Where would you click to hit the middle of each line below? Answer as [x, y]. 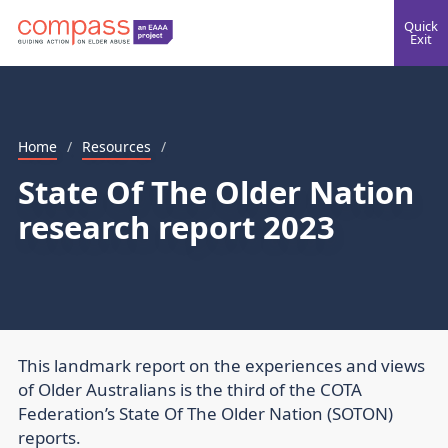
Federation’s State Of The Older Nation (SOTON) [205, 414]
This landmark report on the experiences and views [221, 366]
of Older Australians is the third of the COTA [190, 390]
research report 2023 [176, 227]
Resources [116, 146]
